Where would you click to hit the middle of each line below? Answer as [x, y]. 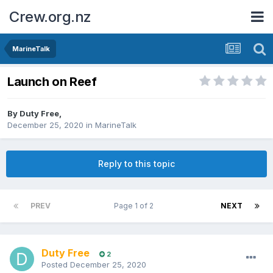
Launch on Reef [52, 82]
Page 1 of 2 [136, 206]
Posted [56, 265]
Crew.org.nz [50, 16]
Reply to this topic [136, 164]
